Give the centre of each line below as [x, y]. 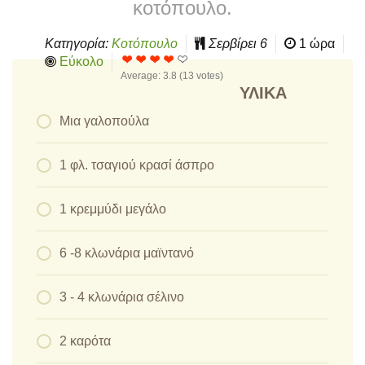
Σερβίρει [234, 43]
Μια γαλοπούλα [104, 121]
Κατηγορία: [78, 43]
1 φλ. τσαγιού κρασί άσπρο [137, 165]
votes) [209, 75]
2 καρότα [85, 341]
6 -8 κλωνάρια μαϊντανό [127, 253]
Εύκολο [81, 61]
